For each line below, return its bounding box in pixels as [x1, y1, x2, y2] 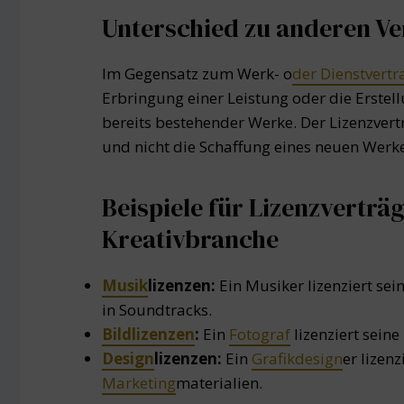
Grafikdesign [252, 347, 343, 369]
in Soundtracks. [102, 298, 212, 320]
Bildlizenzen [102, 323, 195, 344]
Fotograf [229, 323, 290, 344]
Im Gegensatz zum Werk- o [102, 63, 292, 85]
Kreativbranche [102, 222, 279, 257]
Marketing [102, 372, 176, 393]
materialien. [176, 372, 262, 393]
